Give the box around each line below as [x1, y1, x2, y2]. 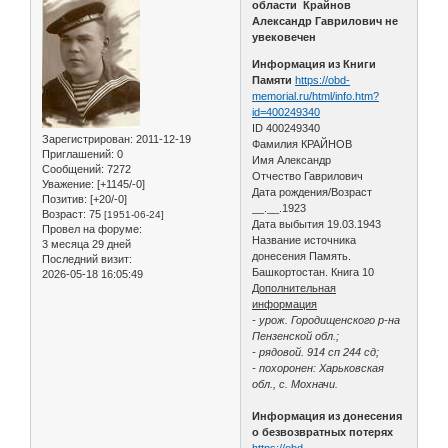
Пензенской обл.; [252, 329, 340, 342]
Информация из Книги [252, 57, 377, 70]
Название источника [252, 233, 357, 246]
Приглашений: [42, 147, 114, 160]
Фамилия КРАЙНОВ [252, 137, 353, 150]
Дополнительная [252, 281, 337, 294]
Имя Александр [252, 153, 332, 166]
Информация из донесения [252, 409, 403, 422]
